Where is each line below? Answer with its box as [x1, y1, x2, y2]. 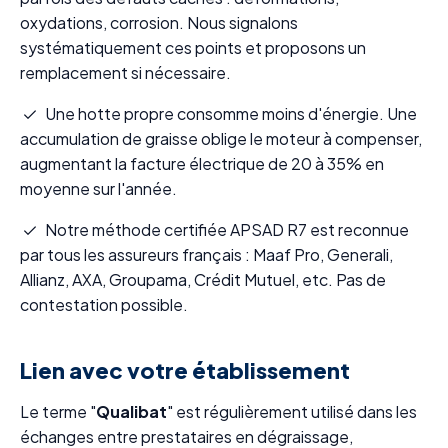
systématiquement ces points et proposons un [20, 37, 366, 58]
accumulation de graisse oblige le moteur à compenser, [20, 128, 422, 149]
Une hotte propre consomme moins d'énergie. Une [42, 103, 417, 124]
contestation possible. [20, 294, 188, 315]
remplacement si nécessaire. [20, 62, 231, 83]
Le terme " [20, 401, 96, 422]
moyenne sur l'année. [20, 178, 177, 199]
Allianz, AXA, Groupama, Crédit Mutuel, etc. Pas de [20, 269, 386, 290]
